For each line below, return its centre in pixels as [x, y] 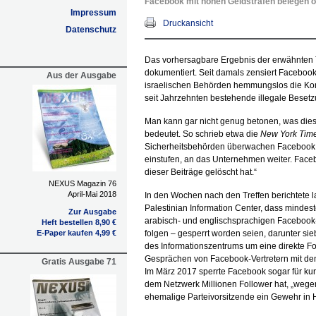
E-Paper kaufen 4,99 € [77, 233]
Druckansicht [188, 23]
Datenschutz [91, 30]
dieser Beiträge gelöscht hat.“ [201, 172]
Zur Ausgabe [92, 212]
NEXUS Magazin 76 [83, 183]
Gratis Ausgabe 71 [79, 262]
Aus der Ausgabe [81, 75]
